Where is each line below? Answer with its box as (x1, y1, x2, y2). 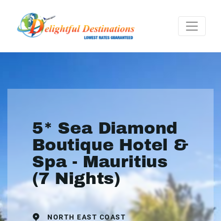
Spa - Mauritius (32, 152, 168, 171)
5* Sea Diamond (32, 118, 178, 137)
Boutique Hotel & (32, 135, 188, 154)
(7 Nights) (32, 169, 121, 187)
